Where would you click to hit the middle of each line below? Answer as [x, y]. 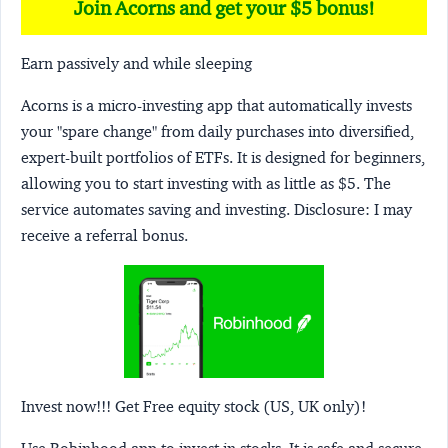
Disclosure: [332, 209]
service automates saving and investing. [157, 209]
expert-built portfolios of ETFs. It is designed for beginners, [223, 157]
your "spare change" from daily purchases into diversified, [217, 131]
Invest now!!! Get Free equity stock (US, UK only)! [193, 407]
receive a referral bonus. [104, 235]
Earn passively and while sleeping [136, 63]
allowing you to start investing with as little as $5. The [206, 183]
